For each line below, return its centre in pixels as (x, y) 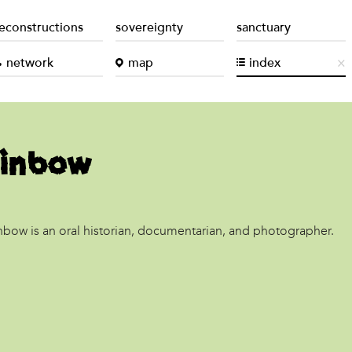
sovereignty (149, 28)
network (29, 64)
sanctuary (264, 28)
